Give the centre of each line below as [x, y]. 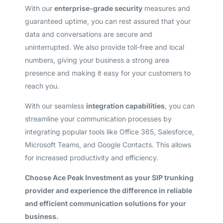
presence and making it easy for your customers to [108, 73]
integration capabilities [125, 106]
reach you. [42, 86]
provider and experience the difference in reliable [108, 190]
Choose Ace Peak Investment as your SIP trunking [109, 177]
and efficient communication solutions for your [105, 203]
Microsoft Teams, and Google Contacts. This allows [108, 144]
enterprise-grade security [98, 8]
